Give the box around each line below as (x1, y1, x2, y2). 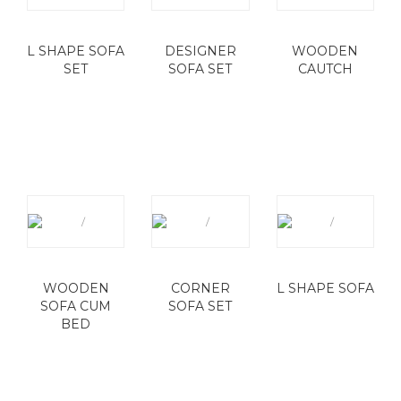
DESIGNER (164, 43, 236, 59)
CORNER (170, 280, 230, 296)
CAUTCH (297, 61, 353, 77)
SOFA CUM (40, 298, 112, 314)
